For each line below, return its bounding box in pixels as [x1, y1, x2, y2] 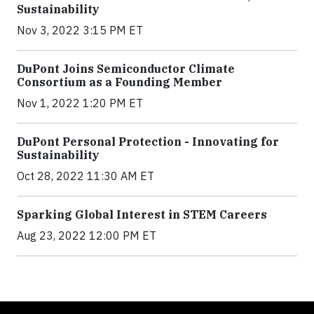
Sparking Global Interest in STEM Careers [17, 207, 267, 221]
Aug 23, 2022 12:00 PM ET [17, 228, 156, 243]
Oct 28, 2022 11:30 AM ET [17, 168, 154, 183]
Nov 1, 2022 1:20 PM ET [17, 95, 143, 110]
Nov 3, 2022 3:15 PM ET [17, 22, 143, 37]
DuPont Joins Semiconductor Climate [17, 61, 235, 76]
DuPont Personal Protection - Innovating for [17, 134, 279, 149]
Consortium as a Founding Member [17, 74, 222, 89]
